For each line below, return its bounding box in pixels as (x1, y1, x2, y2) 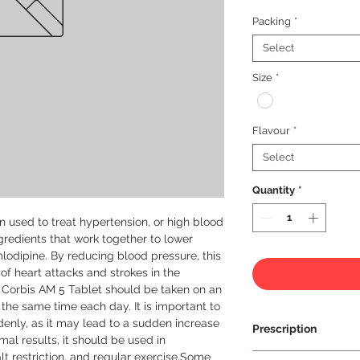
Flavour (252, 125, 290, 137)
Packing (252, 15, 291, 28)
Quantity (252, 184, 295, 197)
